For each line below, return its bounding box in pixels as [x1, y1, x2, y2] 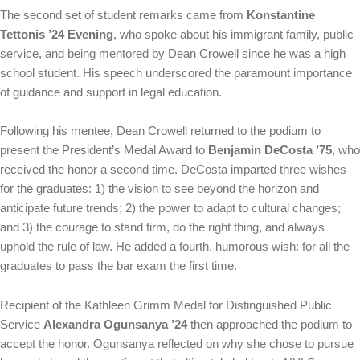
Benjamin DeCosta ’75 [208, 143, 332, 157]
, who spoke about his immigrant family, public [113, 27, 354, 42]
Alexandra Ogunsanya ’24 [43, 317, 187, 331]
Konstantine [243, 8, 315, 22]
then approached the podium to [187, 317, 352, 331]
